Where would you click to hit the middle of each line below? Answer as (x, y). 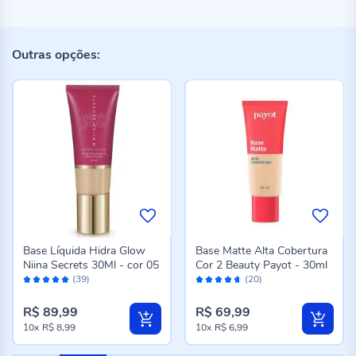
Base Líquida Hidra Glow (84, 251)
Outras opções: (56, 54)
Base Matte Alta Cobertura (261, 251)
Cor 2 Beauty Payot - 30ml (261, 265)
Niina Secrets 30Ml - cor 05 (91, 265)
